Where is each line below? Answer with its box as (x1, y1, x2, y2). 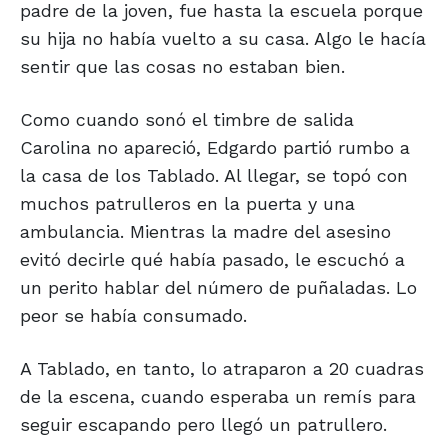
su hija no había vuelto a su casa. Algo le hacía (20, 28, 426, 50)
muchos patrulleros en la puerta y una (20, 193, 355, 215)
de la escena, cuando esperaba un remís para (20, 386, 416, 408)
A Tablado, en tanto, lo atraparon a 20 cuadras (20, 358, 424, 380)
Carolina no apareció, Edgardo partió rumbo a (20, 137, 410, 159)
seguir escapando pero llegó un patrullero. (20, 414, 387, 436)
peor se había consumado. (20, 305, 247, 327)
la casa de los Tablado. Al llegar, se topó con (20, 165, 408, 187)
